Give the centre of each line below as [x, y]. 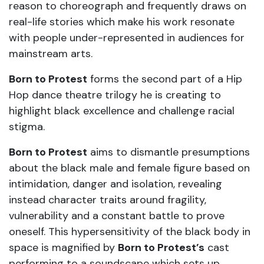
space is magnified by [63, 247]
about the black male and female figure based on [129, 168]
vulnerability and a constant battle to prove [117, 216]
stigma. [27, 127]
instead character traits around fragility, [108, 200]
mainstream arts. [51, 54]
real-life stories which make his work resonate [122, 22]
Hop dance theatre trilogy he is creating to [115, 95]
